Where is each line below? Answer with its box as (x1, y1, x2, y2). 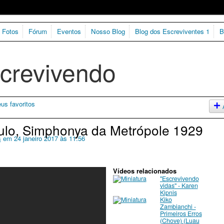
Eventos (56, 26, 81, 36)
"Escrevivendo (159, 174, 199, 183)
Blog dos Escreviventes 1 (134, 26, 209, 36)
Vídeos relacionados (112, 166, 176, 175)
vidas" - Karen (159, 181, 198, 190)
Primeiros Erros (159, 209, 202, 218)
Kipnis (159, 188, 177, 197)
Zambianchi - (159, 202, 196, 211)
